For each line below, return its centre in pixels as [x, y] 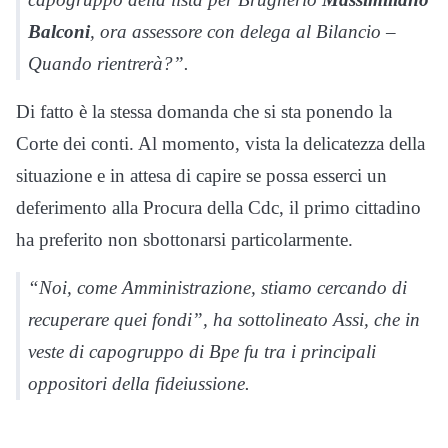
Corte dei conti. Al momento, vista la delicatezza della [220, 144]
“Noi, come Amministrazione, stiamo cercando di [217, 288]
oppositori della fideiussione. [139, 384]
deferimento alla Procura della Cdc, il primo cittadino [218, 208]
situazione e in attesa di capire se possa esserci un [201, 176]
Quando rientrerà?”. [108, 64]
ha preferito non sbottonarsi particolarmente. [184, 240]
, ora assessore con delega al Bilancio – [243, 32]
